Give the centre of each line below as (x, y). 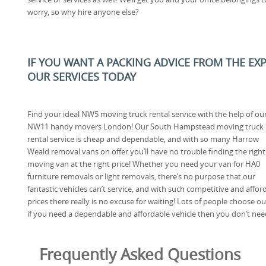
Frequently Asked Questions (140, 254)
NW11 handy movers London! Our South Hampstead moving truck (145, 126)
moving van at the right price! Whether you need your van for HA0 (144, 164)
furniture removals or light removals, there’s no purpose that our (141, 176)
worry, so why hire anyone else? (83, 12)
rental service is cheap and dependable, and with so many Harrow (143, 139)
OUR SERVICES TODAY (82, 76)
